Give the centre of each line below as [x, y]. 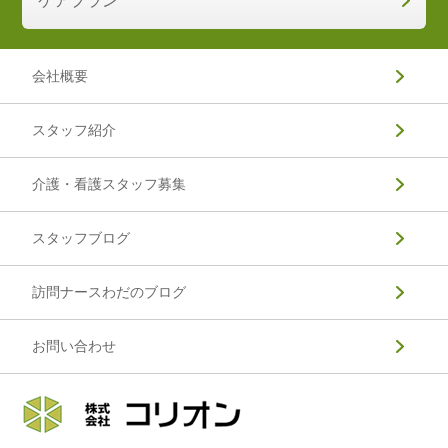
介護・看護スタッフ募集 [109, 183]
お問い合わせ [74, 345]
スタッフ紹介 [74, 129]
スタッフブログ [81, 237]
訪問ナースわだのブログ [109, 291]
